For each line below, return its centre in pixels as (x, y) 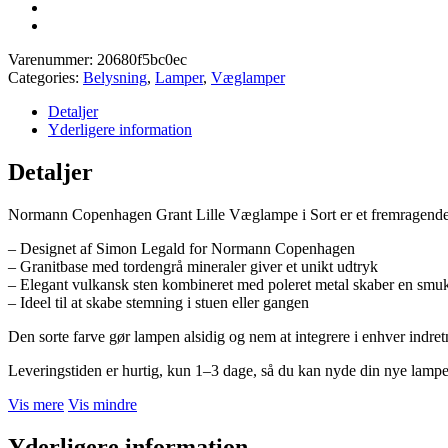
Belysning (115, 77)
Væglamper (248, 77)
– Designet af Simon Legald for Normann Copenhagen (181, 248)
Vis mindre (102, 404)
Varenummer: (52, 59)
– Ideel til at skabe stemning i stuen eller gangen (158, 302)
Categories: (45, 77)
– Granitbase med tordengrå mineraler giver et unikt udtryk (193, 266)
